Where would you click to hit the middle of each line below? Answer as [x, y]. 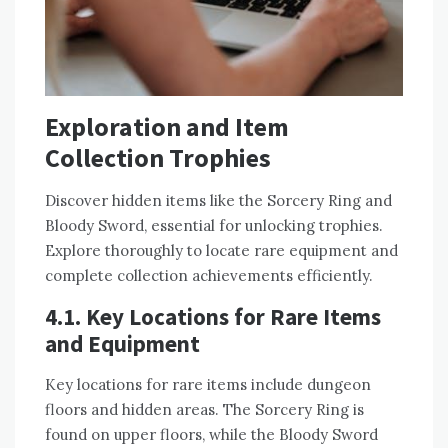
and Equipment [122, 343]
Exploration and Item [167, 126]
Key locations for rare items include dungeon [208, 384]
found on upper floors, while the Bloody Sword [211, 434]
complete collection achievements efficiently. [209, 275]
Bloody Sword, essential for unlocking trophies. [214, 225]
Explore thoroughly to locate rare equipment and [221, 250]
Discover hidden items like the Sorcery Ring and [218, 200]
